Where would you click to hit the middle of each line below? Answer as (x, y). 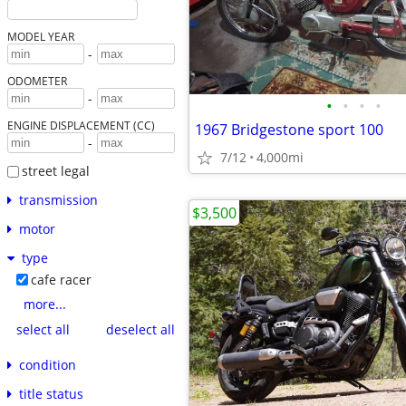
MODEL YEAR (40, 37)
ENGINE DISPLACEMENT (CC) (81, 126)
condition (47, 364)
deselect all (140, 330)
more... (44, 304)
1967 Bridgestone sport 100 (289, 130)
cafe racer (61, 279)
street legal (55, 171)
